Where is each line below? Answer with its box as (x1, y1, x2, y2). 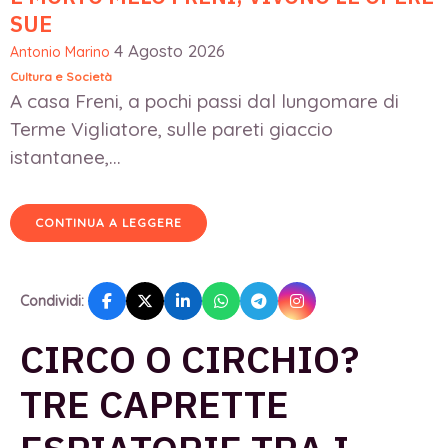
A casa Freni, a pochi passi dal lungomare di (10, 89, 399, 114)
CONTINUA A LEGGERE (35, 215, 182, 231)
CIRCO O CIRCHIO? (20, 334, 359, 384)
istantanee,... (10, 145, 121, 170)
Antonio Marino (10, 43, 110, 62)
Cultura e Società (10, 69, 112, 85)
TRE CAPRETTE (20, 379, 289, 429)
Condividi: (20, 292, 84, 311)
